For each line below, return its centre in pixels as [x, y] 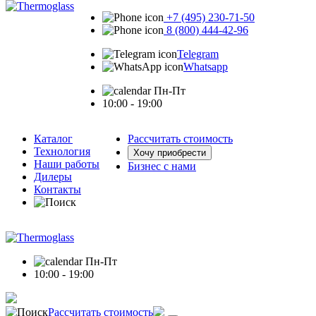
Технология [62, 151]
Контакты [57, 189]
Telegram [198, 54]
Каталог [53, 139]
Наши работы [67, 164]
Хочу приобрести [170, 153]
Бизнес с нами [162, 166]
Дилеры [53, 177]
